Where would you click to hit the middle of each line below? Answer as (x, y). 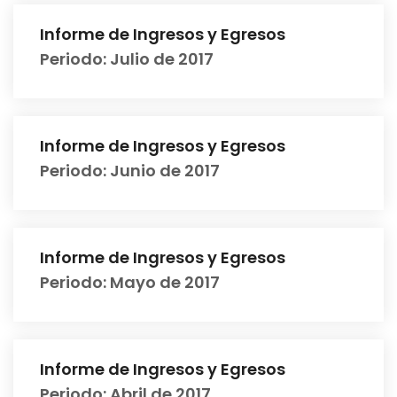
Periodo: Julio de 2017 (127, 59)
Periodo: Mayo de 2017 (130, 282)
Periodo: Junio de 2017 (130, 171)
